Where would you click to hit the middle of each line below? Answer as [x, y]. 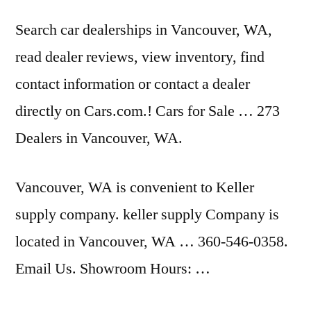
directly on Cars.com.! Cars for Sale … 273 [148, 111]
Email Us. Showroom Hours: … [113, 269]
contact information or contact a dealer [133, 84]
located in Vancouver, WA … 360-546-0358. [152, 242]
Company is [241, 215]
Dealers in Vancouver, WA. [99, 138]
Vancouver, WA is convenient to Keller [135, 187]
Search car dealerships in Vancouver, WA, [144, 30]
